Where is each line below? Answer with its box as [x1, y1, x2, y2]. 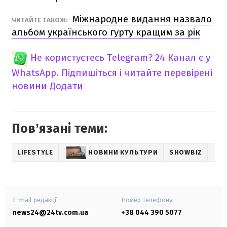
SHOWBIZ [169, 148, 203, 157]
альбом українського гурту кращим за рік [12, 26, 200, 38]
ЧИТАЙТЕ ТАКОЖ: [12, 16, 69, 24]
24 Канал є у [155, 51, 210, 63]
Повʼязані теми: [12, 121, 107, 136]
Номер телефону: [121, 196, 174, 204]
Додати [50, 80, 83, 92]
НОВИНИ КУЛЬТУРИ [88, 148, 158, 157]
